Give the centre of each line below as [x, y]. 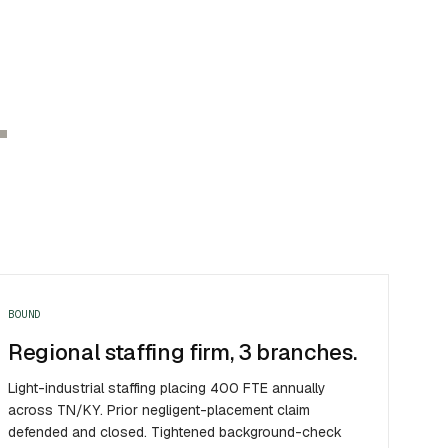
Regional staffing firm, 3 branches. [182, 352]
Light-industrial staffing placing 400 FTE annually [166, 388]
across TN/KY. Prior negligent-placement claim [158, 410]
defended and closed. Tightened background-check [174, 432]
